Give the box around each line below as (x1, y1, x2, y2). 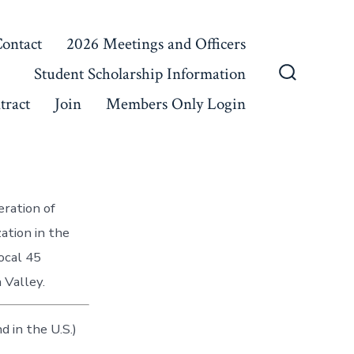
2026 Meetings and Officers (66, 32, 246, 55)
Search (286, 80, 330, 102)
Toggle (286, 96, 331, 118)
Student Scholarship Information (33, 62, 246, 85)
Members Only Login (105, 92, 246, 115)
